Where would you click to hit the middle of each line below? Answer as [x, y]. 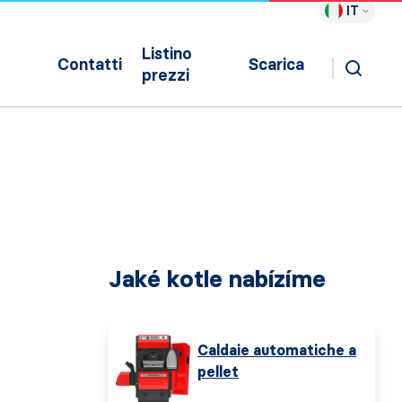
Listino [167, 54]
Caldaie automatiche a [277, 350]
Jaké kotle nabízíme [217, 279]
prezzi [166, 75]
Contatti [90, 65]
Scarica [276, 65]
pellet [218, 372]
